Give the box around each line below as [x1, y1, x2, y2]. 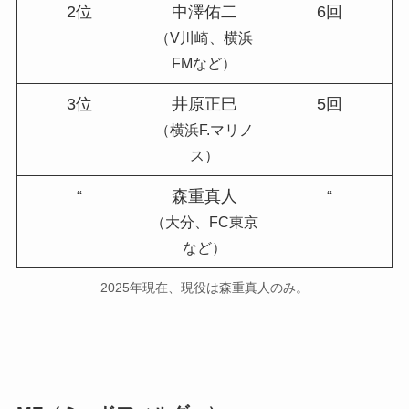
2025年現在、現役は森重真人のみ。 [100, 279, 309, 295]
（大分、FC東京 [150, 213, 258, 230]
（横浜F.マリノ [154, 121, 254, 138]
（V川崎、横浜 [155, 28, 254, 46]
